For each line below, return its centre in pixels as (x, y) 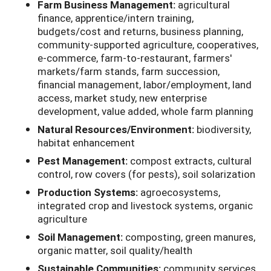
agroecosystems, (180, 192)
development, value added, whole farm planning (145, 111)
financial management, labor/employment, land (145, 84)
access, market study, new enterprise (122, 97)
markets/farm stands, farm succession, (129, 71)
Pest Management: (84, 160)
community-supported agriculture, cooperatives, (148, 44)
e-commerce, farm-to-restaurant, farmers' (135, 57)
